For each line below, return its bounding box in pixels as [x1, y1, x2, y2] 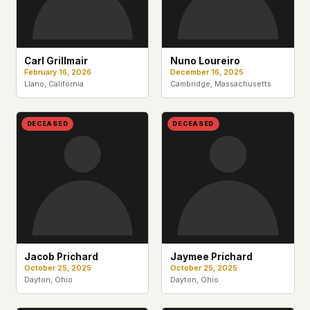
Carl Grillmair [24, 55, 88, 66]
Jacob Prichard [24, 251, 98, 263]
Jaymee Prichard [170, 251, 253, 263]
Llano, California [24, 79, 84, 89]
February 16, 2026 [24, 67, 91, 77]
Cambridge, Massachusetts [170, 79, 271, 89]
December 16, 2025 [170, 67, 244, 77]
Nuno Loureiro [170, 55, 240, 66]
